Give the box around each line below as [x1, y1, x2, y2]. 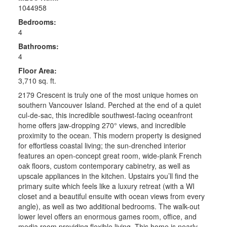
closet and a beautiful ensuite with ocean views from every [18, 191, 205, 202]
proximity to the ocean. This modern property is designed [18, 130, 201, 141]
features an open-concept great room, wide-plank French [18, 150, 202, 161]
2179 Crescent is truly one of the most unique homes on [18, 90, 198, 100]
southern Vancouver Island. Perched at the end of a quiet [18, 100, 201, 110]
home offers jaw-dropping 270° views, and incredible [18, 120, 186, 131]
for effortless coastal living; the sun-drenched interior [18, 140, 186, 151]
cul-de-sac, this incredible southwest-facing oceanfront [18, 110, 193, 121]
